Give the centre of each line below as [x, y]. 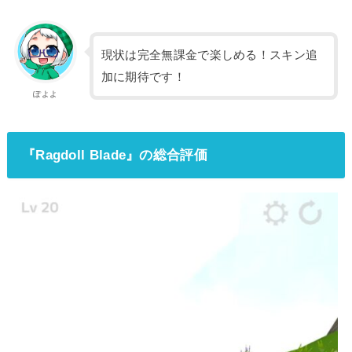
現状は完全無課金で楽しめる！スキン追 [209, 55]
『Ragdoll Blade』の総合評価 [114, 154]
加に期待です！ [143, 77]
